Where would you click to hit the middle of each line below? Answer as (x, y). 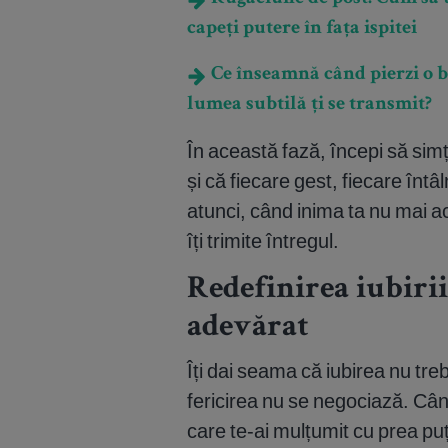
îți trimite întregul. (263, 241)
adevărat (248, 329)
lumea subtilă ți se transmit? (309, 105)
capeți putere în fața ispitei (302, 29)
